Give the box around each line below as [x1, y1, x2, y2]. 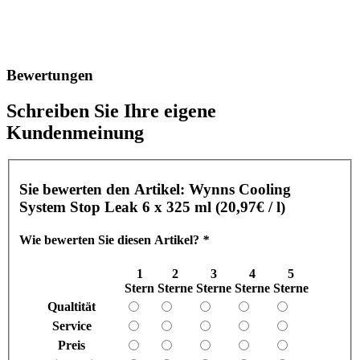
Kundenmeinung [6, 121, 144, 143]
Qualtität [47, 300, 96, 314]
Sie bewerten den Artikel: [19, 180, 189, 198]
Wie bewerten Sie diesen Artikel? [19, 232, 202, 247]
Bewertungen [6, 66, 93, 84]
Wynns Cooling [189, 180, 291, 198]
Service [51, 319, 92, 333]
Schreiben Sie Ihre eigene [6, 100, 216, 121]
